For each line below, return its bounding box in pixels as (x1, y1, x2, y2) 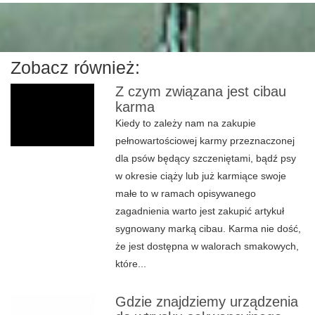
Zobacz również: (11, 58, 140, 77)
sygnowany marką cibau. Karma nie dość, (115, 223, 302, 234)
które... (115, 258, 147, 269)
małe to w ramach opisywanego (115, 188, 257, 199)
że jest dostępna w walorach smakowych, (115, 240, 300, 252)
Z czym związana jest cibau (115, 84, 287, 99)
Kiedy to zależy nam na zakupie (115, 117, 257, 129)
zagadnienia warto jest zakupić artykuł (115, 205, 285, 217)
